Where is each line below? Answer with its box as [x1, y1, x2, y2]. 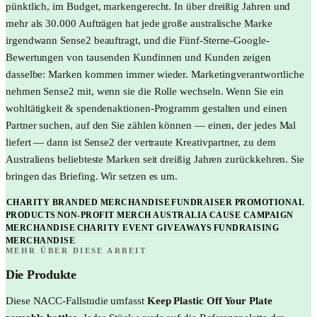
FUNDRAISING [213, 222, 279, 233]
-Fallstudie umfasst [62, 294, 147, 306]
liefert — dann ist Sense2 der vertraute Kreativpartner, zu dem [6, 137, 276, 149]
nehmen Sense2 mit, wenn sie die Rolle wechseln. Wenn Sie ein [6, 86, 284, 98]
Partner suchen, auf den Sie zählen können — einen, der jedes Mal [6, 120, 296, 132]
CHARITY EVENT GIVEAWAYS [76, 222, 212, 233]
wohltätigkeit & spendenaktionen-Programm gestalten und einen [6, 103, 287, 115]
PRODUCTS [6, 209, 56, 220]
